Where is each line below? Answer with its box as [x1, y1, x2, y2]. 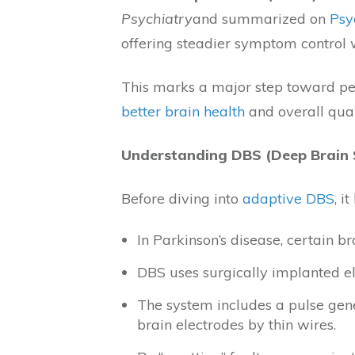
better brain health [121, 102, 245, 120]
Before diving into [121, 189, 242, 208]
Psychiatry [121, 10, 193, 28]
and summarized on [193, 10, 330, 28]
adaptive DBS [242, 189, 334, 208]
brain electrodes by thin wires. [137, 315, 336, 334]
